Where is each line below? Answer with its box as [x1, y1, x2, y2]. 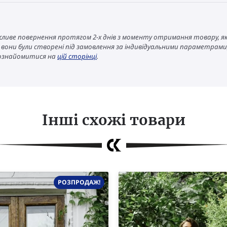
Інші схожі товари [42, 111, 185, 129]
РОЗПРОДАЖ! [58, 178, 100, 186]
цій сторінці [57, 52, 97, 61]
